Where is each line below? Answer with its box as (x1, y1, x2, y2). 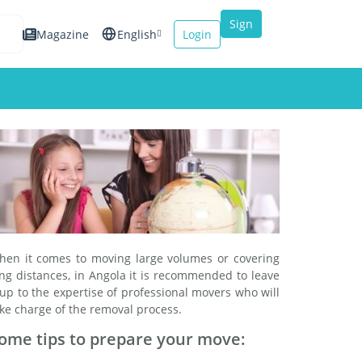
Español (93, 71, 137, 86)
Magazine (36, 26, 89, 42)
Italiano (95, 150, 135, 166)
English (117, 26, 157, 42)
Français (92, 111, 137, 126)
